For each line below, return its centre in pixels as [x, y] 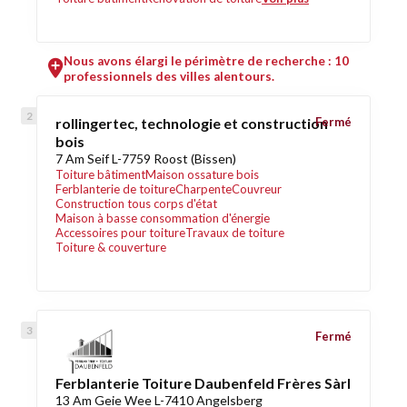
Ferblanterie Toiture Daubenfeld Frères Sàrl [203, 383]
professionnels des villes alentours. [169, 76]
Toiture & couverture [111, 247]
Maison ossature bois [202, 174]
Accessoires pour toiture [120, 233]
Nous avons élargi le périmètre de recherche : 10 [206, 61]
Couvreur [257, 189]
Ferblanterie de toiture [115, 189]
